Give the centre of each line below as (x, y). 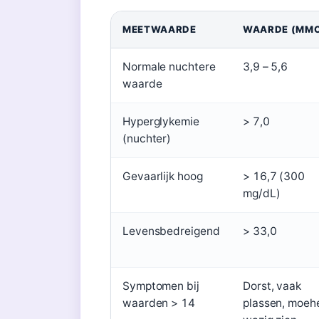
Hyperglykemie (161, 121)
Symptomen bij (161, 286)
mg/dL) (262, 193)
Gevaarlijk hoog (163, 176)
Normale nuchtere (169, 67)
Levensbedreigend (171, 231)
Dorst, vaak (272, 286)
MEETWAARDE (159, 29)
